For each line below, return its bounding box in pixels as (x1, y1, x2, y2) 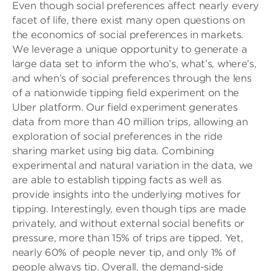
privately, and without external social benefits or (12, 218, 245, 229)
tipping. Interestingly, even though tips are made (12, 203, 246, 215)
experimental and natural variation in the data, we (12, 160, 253, 171)
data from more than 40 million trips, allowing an (12, 116, 248, 128)
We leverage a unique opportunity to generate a (12, 44, 247, 55)
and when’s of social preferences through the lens (12, 73, 252, 84)
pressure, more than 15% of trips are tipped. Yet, (12, 232, 243, 244)
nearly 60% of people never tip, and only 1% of (12, 247, 236, 258)
